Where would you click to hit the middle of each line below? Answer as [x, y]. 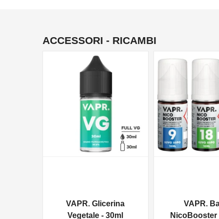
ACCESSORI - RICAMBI [99, 40]
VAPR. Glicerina [96, 204]
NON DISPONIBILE [186, 64]
